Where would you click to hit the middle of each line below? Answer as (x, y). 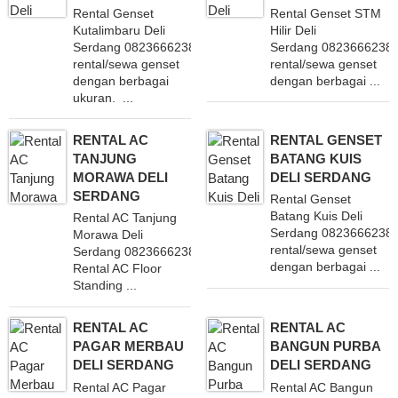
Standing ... (104, 286)
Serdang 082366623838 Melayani (168, 47)
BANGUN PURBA (326, 346)
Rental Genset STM (326, 13)
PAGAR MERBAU (128, 346)
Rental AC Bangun (322, 387)
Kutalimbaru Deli (119, 30)
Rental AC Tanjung (124, 218)
